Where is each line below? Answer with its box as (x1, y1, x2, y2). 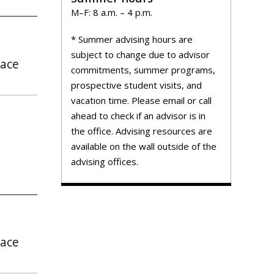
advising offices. (71, 155, 138, 168)
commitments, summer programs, (71, 63, 215, 76)
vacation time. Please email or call (71, 94, 212, 106)
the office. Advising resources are (71, 124, 212, 137)
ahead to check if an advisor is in (71, 109, 206, 122)
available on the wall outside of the (71, 139, 217, 152)
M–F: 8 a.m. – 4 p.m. (71, 6, 152, 19)
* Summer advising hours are (71, 32, 193, 45)
